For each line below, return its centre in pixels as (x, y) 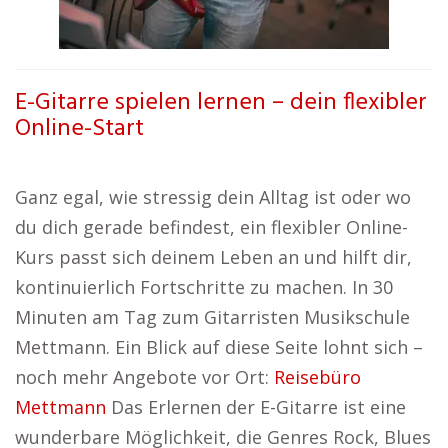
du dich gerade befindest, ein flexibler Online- (211, 227)
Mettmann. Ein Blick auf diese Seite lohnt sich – (219, 347)
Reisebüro (317, 377)
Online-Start (79, 129)
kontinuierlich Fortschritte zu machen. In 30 (204, 287)
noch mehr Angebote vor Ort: (144, 377)
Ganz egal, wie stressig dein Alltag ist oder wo (213, 197)
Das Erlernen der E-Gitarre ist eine (256, 407)
